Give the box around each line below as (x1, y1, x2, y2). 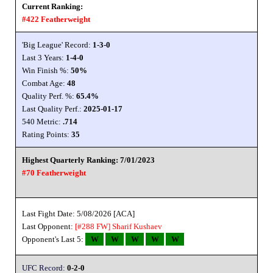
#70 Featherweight (22, 168, 86, 177)
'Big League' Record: (22, 40, 93, 49)
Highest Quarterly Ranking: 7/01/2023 (22, 155, 155, 165)
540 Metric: (22, 116, 63, 126)
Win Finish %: (22, 65, 71, 75)
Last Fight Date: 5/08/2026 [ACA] (22, 208, 135, 218)
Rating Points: (22, 129, 71, 139)
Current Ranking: (22, 1, 83, 11)
